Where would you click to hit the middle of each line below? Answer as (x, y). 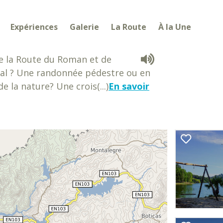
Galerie (85, 27)
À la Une (175, 27)
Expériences (34, 27)
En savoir (129, 86)
